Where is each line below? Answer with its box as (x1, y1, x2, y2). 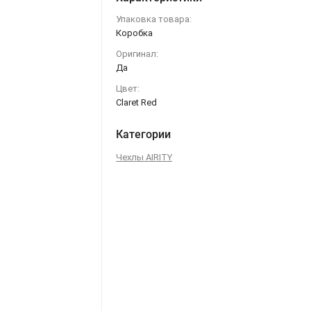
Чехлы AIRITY (116, 151, 173, 162)
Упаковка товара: (116, 13, 192, 24)
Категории (116, 127, 171, 141)
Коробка (116, 27, 153, 38)
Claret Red (116, 96, 158, 108)
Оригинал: (116, 48, 159, 59)
